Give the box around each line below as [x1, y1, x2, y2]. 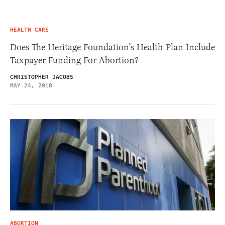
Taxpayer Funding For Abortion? [10, 54, 139, 66]
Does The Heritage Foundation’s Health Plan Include [10, 41, 215, 53]
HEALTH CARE [10, 25, 49, 34]
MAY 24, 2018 [10, 81, 52, 90]
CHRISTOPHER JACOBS [10, 72, 73, 81]
